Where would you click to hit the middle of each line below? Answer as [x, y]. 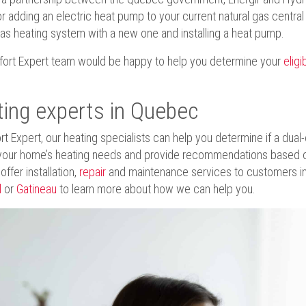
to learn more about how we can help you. [156, 189]
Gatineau [36, 189]
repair [92, 172]
